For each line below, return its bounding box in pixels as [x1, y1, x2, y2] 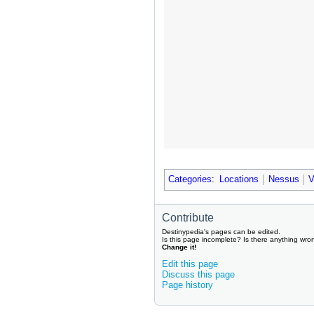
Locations [219, 175, 259, 185]
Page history [162, 280, 213, 291]
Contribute [162, 212, 214, 224]
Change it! [162, 243, 196, 252]
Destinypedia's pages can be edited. [162, 228, 280, 236]
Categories [168, 175, 212, 185]
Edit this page [162, 259, 218, 270]
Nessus [268, 175, 299, 185]
